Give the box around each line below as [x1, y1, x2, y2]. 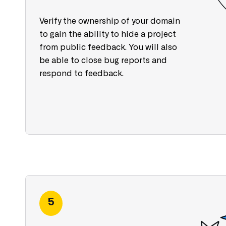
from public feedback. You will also [39, 43, 177, 51]
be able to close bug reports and [39, 56, 167, 65]
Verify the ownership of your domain [39, 17, 180, 25]
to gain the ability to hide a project [39, 30, 176, 38]
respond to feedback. [39, 70, 124, 78]
